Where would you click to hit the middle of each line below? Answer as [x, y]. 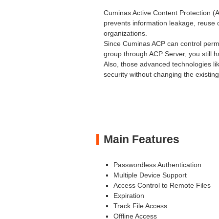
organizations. [125, 33]
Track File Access [140, 206]
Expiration [129, 196]
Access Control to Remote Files [162, 186]
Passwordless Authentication [157, 165]
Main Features [142, 140]
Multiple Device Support [150, 175]
